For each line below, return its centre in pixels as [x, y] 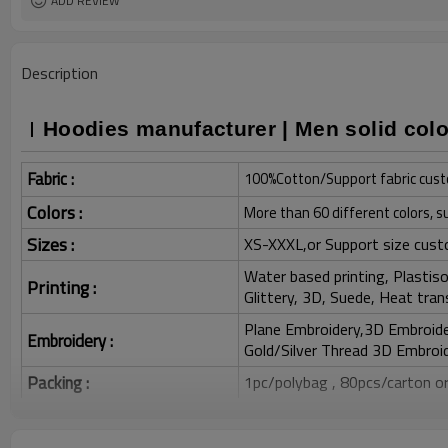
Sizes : [52, 244]
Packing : [60, 382]
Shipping [57, 414]
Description [59, 73]
